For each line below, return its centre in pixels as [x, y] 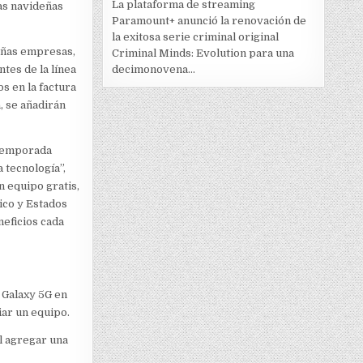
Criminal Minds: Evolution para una [203, 53]
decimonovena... [154, 70]
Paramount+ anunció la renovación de [209, 21]
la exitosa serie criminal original [195, 37]
